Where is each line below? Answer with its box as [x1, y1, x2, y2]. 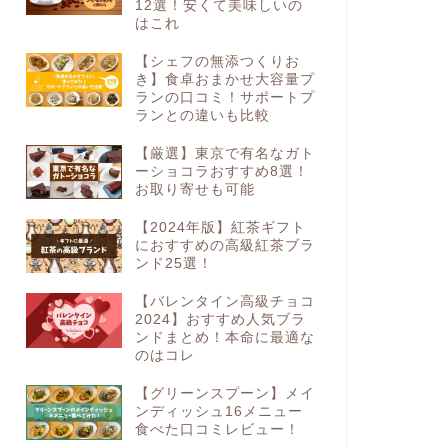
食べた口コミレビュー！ [134, 422, 300, 438]
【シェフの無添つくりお [134, 53, 300, 69]
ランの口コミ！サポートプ [134, 89, 315, 105]
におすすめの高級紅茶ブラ [134, 238, 315, 254]
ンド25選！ [134, 256, 213, 272]
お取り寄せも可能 [134, 181, 255, 197]
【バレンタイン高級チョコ [134, 294, 315, 310]
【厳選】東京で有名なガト [134, 145, 315, 161]
